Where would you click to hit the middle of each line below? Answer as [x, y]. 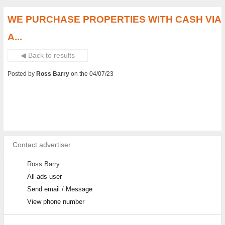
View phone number [55, 202]
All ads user [44, 177]
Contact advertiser [42, 145]
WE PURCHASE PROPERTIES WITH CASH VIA [115, 19]
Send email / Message [60, 189]
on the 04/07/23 [92, 74]
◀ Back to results [48, 55]
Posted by [22, 74]
